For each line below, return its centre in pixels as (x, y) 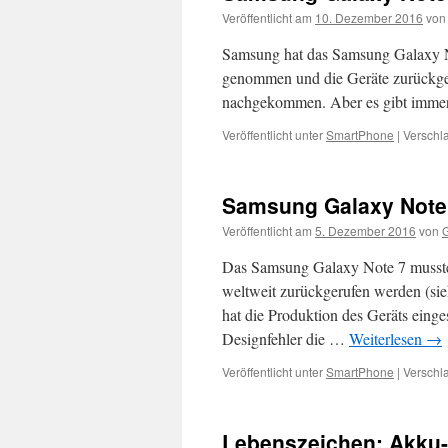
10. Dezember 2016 (369, 17)
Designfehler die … (285, 338)
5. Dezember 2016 (365, 230)
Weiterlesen (387, 338)
